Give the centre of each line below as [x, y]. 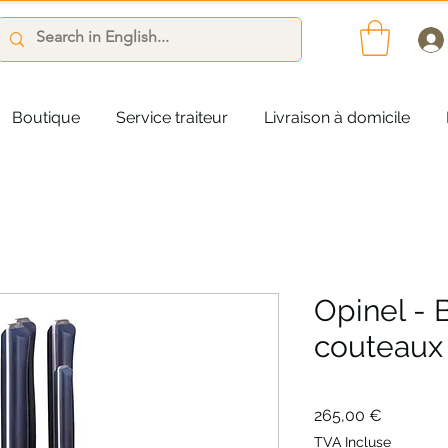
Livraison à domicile [337, 117]
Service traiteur [172, 117]
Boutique [46, 117]
